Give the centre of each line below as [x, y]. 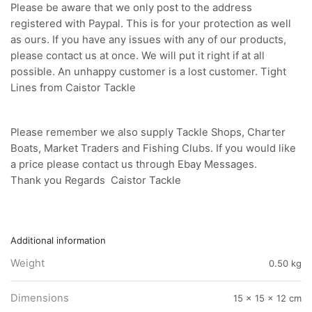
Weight [28, 263]
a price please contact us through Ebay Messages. [134, 165]
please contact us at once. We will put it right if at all [138, 55]
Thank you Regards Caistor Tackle [96, 181]
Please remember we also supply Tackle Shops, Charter [148, 133]
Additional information [58, 240]
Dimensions [40, 298]
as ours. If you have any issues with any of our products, [148, 39]
